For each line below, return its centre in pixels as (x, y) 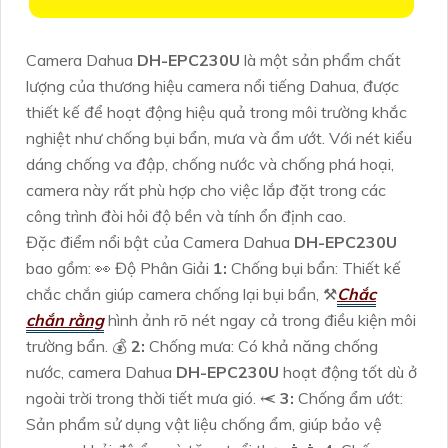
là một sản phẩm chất (322, 59)
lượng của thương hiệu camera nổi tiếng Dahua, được (212, 85)
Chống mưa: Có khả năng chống (261, 345)
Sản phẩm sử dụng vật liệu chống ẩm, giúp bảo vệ (204, 423)
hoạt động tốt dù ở (350, 371)
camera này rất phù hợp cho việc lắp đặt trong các (206, 189)
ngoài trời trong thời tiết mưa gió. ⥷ (153, 397)
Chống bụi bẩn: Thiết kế (314, 267)
